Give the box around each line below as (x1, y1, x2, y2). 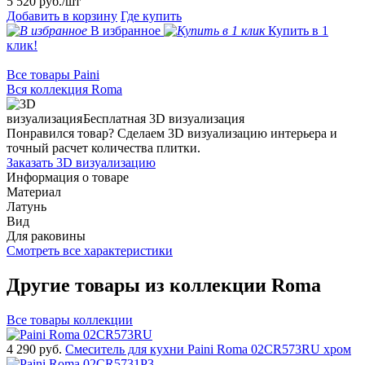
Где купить (121, 8, 182, 23)
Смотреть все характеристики (7, 243, 173, 257)
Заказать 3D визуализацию (7, 155, 156, 169)
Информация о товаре (7, 169, 129, 184)
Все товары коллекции (7, 312, 133, 327)
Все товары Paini (7, 67, 99, 81)
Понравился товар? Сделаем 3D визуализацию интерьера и (7, 125, 337, 140)
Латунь (7, 199, 46, 213)
